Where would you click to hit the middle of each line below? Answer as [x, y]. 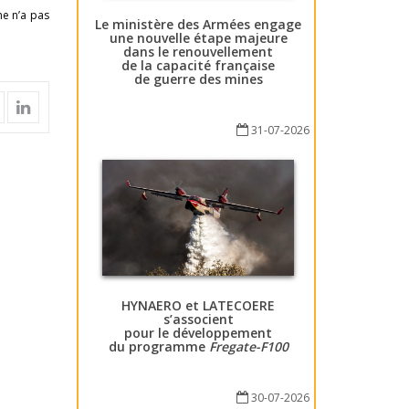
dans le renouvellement [199, 51]
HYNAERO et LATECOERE [199, 306]
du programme [158, 347]
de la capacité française [199, 65]
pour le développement [199, 333]
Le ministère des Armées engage [199, 24]
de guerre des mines [198, 79]
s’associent [198, 320]
